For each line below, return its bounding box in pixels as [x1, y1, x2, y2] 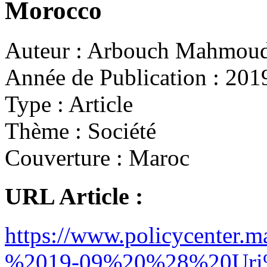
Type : [5, 91, 64, 117]
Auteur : [5, 38, 82, 64]
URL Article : [5, 183, 143, 210]
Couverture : [5, 145, 123, 171]
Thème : [5, 118, 82, 144]
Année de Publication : [5, 64, 219, 91]
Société [82, 118, 156, 144]
